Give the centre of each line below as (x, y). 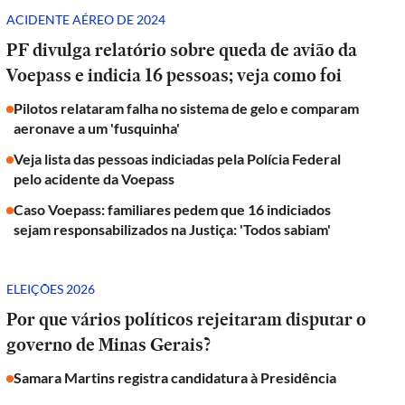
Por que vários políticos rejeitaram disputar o (187, 319)
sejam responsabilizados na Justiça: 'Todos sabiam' (173, 229)
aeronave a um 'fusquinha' (97, 128)
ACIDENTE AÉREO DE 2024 (86, 19)
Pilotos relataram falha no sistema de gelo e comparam (187, 108)
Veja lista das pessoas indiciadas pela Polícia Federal (178, 159)
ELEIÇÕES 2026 (51, 288)
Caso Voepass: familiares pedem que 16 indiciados (173, 209)
